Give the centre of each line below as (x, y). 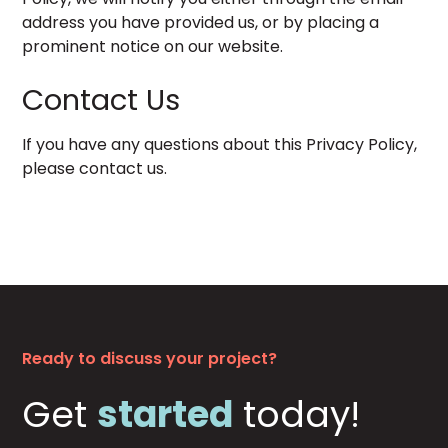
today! (297, 414)
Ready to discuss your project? (150, 358)
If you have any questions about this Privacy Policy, (220, 144)
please (51, 168)
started (165, 414)
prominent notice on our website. (153, 46)
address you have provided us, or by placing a (201, 22)
